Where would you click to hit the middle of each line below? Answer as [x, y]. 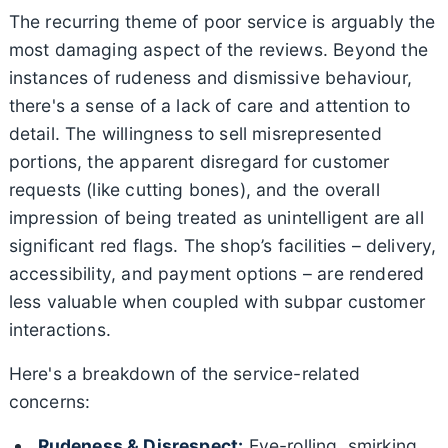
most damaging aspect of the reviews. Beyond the [218, 49]
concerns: [49, 401]
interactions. [59, 329]
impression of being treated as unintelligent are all [216, 217]
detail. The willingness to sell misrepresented [195, 133]
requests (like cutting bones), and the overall [194, 189]
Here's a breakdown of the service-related [184, 373]
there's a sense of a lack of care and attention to [209, 105]
